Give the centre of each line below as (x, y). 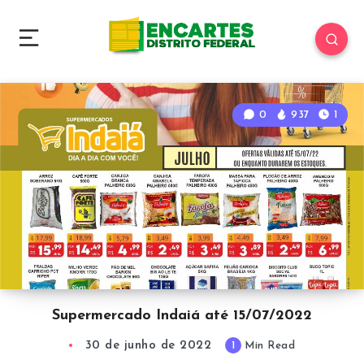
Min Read (268, 346)
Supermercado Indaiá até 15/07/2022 (182, 316)
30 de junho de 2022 (148, 346)
